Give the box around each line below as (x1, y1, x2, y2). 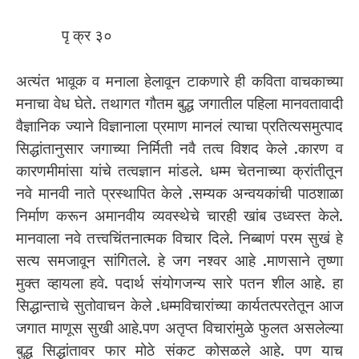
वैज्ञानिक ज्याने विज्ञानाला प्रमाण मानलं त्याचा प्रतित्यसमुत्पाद (16, 116, 343, 135)
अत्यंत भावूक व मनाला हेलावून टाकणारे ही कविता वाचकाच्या (16, 71, 343, 91)
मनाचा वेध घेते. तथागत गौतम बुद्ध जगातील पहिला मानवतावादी (16, 94, 343, 113)
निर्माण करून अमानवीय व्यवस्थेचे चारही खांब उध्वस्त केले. (16, 206, 343, 225)
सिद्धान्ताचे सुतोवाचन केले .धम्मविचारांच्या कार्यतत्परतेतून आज (16, 296, 343, 315)
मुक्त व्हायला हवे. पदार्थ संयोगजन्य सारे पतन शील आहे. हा (16, 273, 343, 292)
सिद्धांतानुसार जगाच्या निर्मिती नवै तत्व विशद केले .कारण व (16, 139, 343, 158)
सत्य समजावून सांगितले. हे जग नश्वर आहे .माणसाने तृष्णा (16, 251, 343, 270)
